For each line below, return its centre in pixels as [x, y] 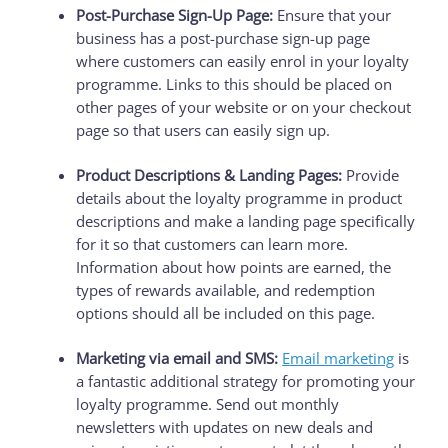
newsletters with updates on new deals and [225, 426]
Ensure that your [332, 14]
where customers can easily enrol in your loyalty [243, 60]
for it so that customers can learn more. [212, 243]
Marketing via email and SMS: [177, 357]
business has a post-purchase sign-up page [223, 37]
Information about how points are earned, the [234, 266]
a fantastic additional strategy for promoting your [246, 380]
